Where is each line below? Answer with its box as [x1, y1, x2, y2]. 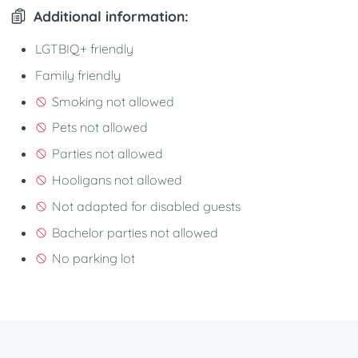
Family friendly [35, 66, 121, 83]
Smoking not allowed [51, 93, 174, 109]
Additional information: [34, 6, 189, 25]
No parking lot [51, 250, 135, 267]
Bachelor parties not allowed [51, 224, 218, 241]
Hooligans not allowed [51, 172, 182, 189]
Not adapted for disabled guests [51, 197, 241, 214]
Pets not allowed [51, 119, 148, 136]
